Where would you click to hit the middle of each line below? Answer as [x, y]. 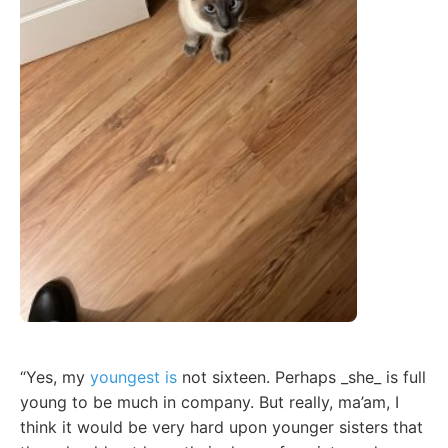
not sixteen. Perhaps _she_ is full [301, 376]
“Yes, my [55, 376]
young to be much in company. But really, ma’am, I [209, 401]
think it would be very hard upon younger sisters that [221, 426]
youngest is [133, 376]
